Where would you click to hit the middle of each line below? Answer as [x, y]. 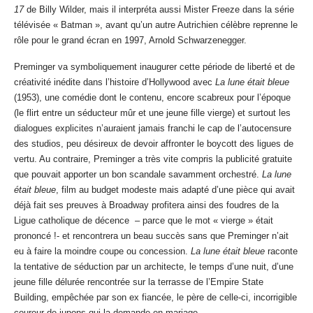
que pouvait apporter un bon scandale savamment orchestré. [138, 175]
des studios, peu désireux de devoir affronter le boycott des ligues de [154, 144]
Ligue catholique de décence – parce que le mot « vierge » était [144, 221]
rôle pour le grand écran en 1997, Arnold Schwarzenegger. [130, 41]
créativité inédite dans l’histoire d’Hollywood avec [115, 82]
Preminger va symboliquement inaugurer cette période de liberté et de [154, 67]
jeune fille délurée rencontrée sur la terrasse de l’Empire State [139, 282]
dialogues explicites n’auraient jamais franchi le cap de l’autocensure [153, 129]
